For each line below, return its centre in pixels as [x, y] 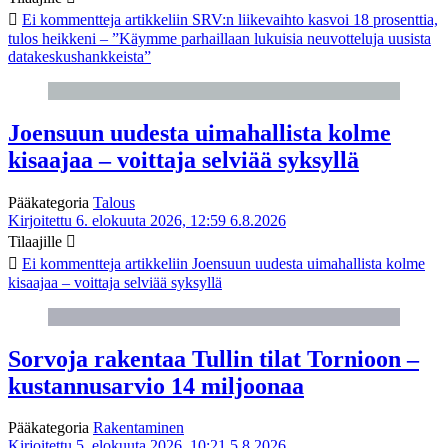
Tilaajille [35, 241]
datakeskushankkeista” [79, 56]
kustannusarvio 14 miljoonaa [156, 385]
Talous [114, 202]
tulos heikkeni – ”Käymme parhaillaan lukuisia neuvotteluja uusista [219, 38]
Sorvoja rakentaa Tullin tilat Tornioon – [213, 358]
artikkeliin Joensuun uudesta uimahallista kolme [273, 263]
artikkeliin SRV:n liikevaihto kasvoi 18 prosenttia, [279, 19]
